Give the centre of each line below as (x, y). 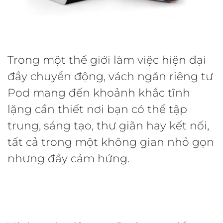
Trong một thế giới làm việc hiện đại (107, 60)
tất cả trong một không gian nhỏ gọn (111, 142)
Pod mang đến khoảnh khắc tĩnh (99, 93)
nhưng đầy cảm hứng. (68, 159)
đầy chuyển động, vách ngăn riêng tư (110, 77)
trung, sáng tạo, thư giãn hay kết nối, (108, 126)
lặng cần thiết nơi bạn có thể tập (97, 110)
